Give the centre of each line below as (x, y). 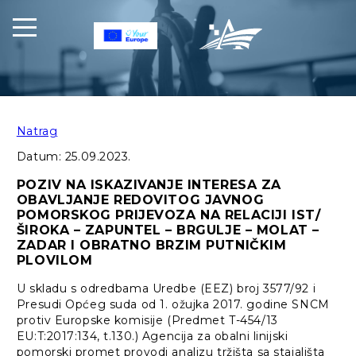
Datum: (41, 157)
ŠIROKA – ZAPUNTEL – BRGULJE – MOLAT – (168, 230)
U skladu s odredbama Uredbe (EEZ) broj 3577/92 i (166, 289)
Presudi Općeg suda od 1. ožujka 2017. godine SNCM (173, 305)
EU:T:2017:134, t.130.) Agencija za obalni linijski (152, 337)
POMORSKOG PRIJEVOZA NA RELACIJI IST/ (168, 215)
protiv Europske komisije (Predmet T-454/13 (147, 321)
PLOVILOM (54, 261)
